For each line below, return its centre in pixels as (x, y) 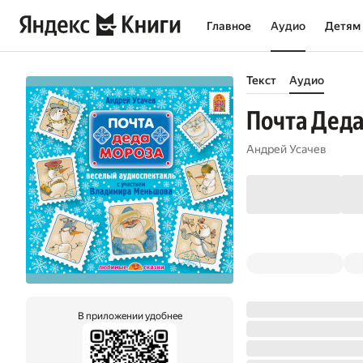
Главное (229, 26)
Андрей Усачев (286, 149)
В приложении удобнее (130, 316)
